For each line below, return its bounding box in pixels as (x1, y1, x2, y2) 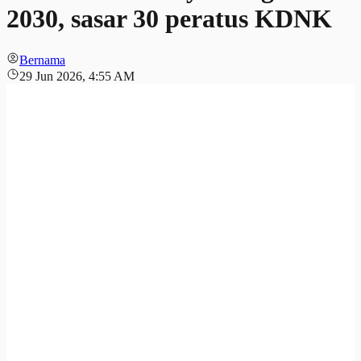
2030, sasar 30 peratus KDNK (6, 4, 332, 34)
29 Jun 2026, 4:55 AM (19, 68, 135, 83)
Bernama (19, 52, 65, 67)
